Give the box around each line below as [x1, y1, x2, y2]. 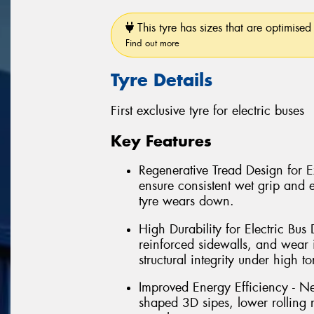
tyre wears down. [139, 193, 234, 210]
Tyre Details [111, 68, 212, 91]
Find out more [125, 36, 179, 49]
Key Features [111, 130, 212, 151]
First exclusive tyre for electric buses [111, 102, 304, 120]
